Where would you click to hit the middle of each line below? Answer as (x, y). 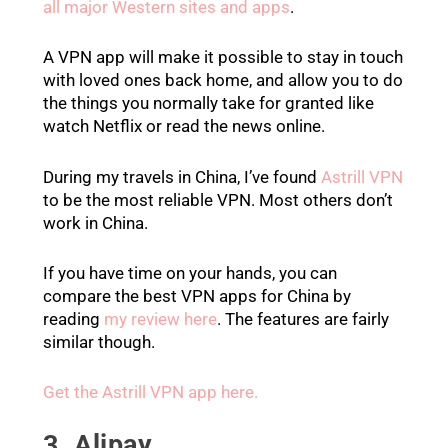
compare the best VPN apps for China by (196, 295)
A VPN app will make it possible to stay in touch (222, 57)
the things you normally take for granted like (208, 103)
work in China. (95, 222)
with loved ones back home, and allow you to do (222, 80)
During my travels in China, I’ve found (181, 176)
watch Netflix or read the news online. (183, 126)
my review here (160, 318)
